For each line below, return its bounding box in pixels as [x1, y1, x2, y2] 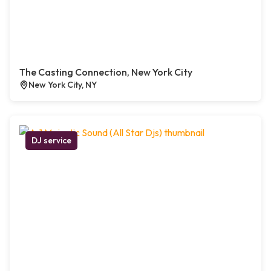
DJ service [31, 135, 71, 146]
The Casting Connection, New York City [19, 66, 192, 79]
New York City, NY [28, 79, 97, 91]
